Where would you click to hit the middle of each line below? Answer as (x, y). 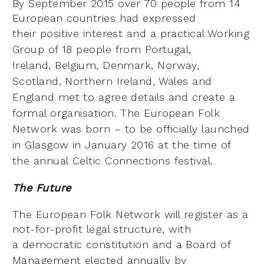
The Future (42, 187)
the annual (42, 160)
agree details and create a (167, 97)
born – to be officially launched (168, 128)
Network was (49, 128)
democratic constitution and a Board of (126, 244)
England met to (55, 97)
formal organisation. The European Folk (116, 113)
